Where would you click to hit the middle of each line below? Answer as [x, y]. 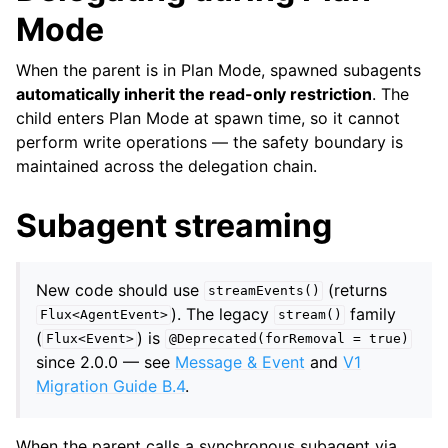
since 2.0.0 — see [105, 361]
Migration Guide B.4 [110, 385]
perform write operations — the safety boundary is [209, 141]
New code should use [120, 289]
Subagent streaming [174, 225]
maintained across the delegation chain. [166, 165]
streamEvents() [263, 291]
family [371, 313]
